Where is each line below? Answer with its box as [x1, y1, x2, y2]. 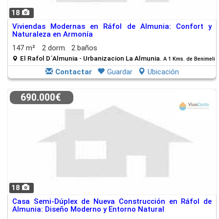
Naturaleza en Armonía [12, 30, 93, 39]
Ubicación [147, 67, 179, 76]
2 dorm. [42, 44, 66, 52]
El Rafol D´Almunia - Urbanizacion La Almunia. [20, 54, 163, 62]
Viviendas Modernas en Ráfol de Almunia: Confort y [12, 22, 212, 31]
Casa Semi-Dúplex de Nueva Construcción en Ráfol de [12, 197, 212, 206]
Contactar [55, 67, 92, 76]
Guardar [107, 67, 132, 76]
